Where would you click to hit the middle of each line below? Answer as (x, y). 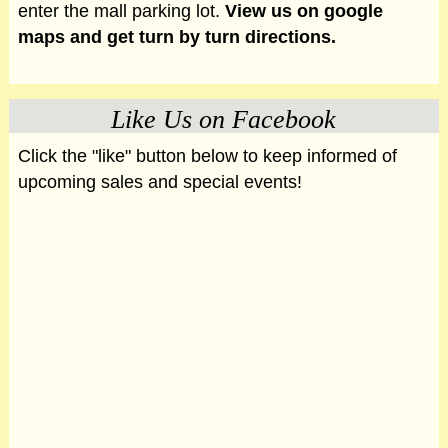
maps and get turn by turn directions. (176, 37)
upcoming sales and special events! (159, 181)
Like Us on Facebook (224, 119)
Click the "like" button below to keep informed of (207, 155)
